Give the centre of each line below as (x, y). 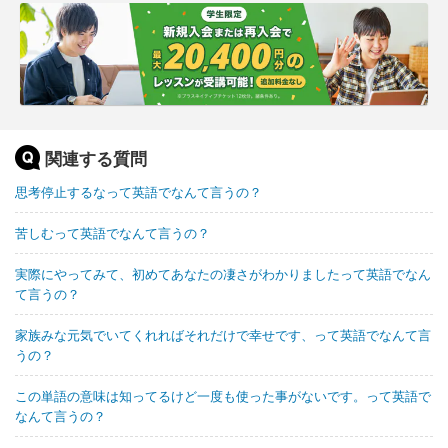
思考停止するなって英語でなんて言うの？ (138, 191)
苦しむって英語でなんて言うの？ (112, 232)
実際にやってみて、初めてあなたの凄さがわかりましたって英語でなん (223, 273)
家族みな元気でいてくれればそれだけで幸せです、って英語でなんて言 (223, 334)
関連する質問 (96, 158)
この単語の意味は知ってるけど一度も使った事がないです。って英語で (223, 395)
